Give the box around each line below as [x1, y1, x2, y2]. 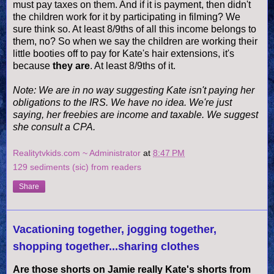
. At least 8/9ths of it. [90, 60, 176, 71]
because [13, 60, 53, 71]
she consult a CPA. [13, 121, 95, 132]
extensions [171, 48, 218, 59]
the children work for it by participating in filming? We [13, 11, 240, 22]
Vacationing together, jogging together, [13, 223, 217, 236]
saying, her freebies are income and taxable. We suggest [13, 109, 258, 120]
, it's [218, 48, 234, 59]
